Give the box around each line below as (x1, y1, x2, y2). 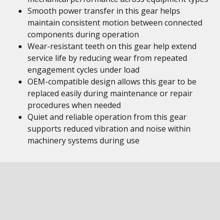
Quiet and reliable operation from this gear (27, 111, 187, 122)
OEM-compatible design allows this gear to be (27, 76, 196, 87)
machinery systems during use (27, 135, 139, 146)
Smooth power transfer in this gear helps (27, 5, 180, 16)
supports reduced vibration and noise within (27, 123, 191, 134)
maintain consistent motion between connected (27, 17, 202, 28)
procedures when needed (27, 100, 121, 110)
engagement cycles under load (27, 64, 139, 75)
